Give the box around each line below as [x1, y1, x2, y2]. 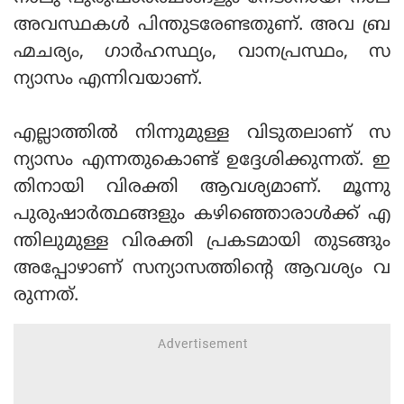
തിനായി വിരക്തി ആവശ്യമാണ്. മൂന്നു [14, 176, 390, 199]
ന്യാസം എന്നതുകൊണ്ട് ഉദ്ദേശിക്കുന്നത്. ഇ [14, 149, 390, 172]
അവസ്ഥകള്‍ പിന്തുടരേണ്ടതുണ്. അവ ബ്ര [14, 14, 390, 37]
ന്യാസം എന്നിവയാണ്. [14, 68, 207, 91]
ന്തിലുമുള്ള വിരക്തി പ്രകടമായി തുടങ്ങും [14, 230, 390, 253]
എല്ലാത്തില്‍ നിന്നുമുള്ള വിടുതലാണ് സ [14, 122, 390, 145]
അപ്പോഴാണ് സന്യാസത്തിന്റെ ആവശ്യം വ [14, 257, 390, 280]
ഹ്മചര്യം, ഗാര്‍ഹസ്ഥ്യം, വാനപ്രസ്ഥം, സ [14, 41, 390, 64]
